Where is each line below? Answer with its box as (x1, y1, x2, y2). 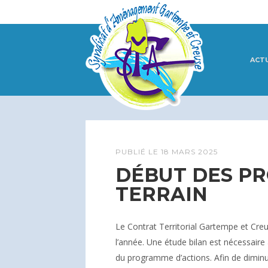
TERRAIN (115, 182, 208, 206)
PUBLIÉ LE (115, 147, 161, 156)
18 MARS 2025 (161, 147, 218, 156)
